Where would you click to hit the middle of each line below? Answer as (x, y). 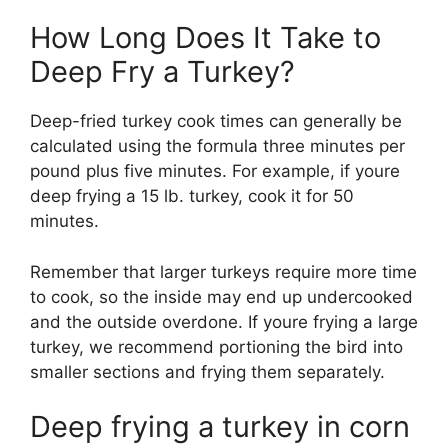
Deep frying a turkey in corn (220, 427)
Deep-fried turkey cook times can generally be (216, 121)
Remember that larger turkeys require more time (223, 271)
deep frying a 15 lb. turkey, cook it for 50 (192, 196)
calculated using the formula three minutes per (217, 146)
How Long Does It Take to (205, 38)
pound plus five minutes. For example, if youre (215, 171)
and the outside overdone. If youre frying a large (224, 321)
